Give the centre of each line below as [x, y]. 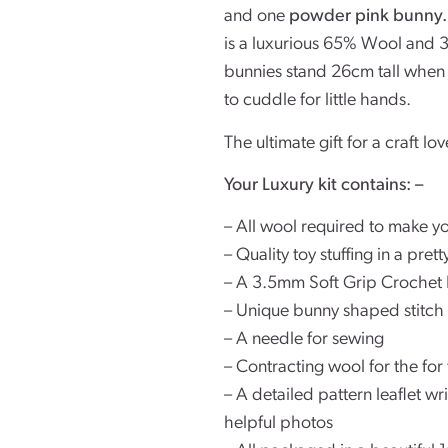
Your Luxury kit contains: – [323, 186]
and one [256, 17]
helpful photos [278, 424]
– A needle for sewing [304, 340]
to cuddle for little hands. [317, 101]
